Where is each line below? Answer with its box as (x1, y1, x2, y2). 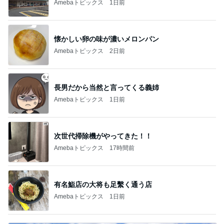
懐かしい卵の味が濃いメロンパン (54, 34, 159, 43)
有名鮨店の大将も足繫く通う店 (54, 180, 152, 188)
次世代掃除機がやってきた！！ (54, 131, 152, 140)
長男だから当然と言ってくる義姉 (54, 83, 159, 91)
